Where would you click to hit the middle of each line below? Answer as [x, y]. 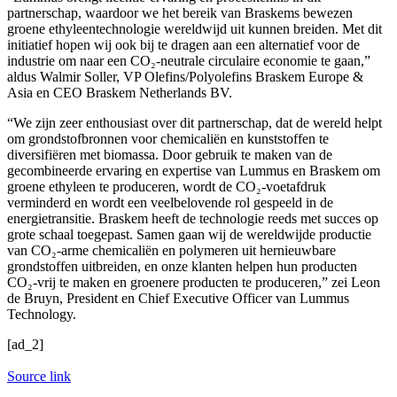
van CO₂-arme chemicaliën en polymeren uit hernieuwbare [171, 251]
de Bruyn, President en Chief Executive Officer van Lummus [178, 299]
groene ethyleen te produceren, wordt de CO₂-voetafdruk [167, 187]
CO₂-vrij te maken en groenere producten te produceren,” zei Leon [194, 283]
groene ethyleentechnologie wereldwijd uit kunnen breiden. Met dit [195, 29]
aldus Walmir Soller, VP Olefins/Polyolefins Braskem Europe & [185, 77]
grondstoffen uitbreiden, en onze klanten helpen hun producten [182, 267]
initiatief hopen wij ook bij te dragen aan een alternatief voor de [183, 45]
